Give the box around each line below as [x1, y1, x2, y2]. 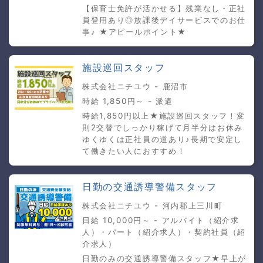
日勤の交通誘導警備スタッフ [82, 181, 217, 193]
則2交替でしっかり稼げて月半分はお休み [82, 123, 244, 132]
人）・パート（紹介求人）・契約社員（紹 [82, 227, 247, 237]
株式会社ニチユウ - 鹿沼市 [82, 82, 188, 91]
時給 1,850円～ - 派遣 [82, 96, 173, 106]
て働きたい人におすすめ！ [82, 146, 186, 156]
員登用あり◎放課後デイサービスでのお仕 [82, 15, 247, 25]
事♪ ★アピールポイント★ [82, 27, 187, 36]
